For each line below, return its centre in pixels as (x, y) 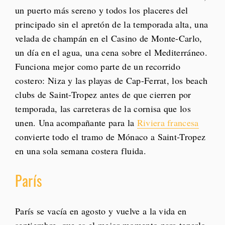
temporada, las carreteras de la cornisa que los (103, 109)
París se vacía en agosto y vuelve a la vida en (101, 211)
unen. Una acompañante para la (76, 123)
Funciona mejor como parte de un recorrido (98, 67)
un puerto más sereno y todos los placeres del (102, 10)
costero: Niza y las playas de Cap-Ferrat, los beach (111, 81)
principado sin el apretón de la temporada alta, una (112, 24)
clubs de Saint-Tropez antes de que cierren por (103, 95)
